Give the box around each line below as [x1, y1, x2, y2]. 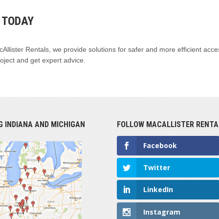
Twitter [143, 163, 170, 173]
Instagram [143, 207, 180, 217]
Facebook [143, 140, 177, 150]
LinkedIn [143, 185, 173, 195]
